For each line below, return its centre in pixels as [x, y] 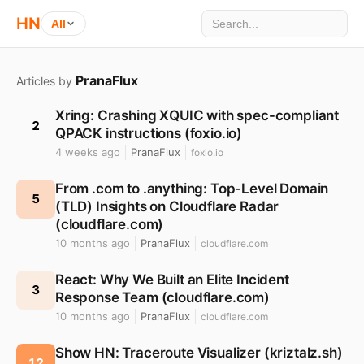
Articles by [46, 81]
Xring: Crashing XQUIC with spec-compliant [197, 115]
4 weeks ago [88, 152]
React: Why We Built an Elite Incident [172, 279]
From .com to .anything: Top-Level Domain [192, 188]
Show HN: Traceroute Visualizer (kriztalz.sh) [199, 353]
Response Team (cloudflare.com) [162, 297]
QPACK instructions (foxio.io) [149, 133]
